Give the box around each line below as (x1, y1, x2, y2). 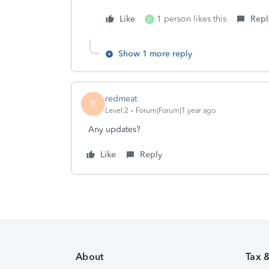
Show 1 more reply (118, 49, 192, 59)
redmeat (105, 93, 137, 104)
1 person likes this (157, 14, 226, 24)
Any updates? (88, 124, 141, 134)
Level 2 (105, 106, 128, 115)
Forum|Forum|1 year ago (136, 106, 216, 115)
